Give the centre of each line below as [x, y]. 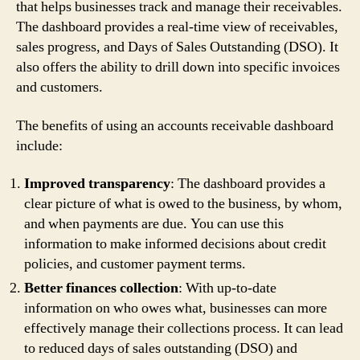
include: [39, 145]
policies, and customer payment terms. [135, 264]
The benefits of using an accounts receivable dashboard [175, 125]
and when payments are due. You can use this [154, 224]
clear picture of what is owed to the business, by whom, [183, 204]
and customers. [59, 87]
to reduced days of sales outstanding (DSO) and [161, 348]
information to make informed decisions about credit [175, 244]
